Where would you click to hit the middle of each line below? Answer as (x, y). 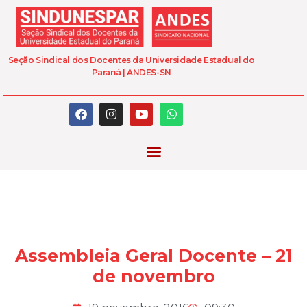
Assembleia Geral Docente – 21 (153, 256)
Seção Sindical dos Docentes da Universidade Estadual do (131, 60)
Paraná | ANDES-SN (131, 73)
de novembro (153, 277)
